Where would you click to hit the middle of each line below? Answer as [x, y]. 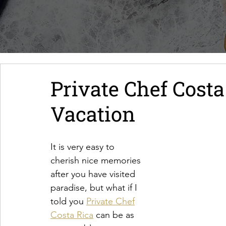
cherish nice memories [96, 160]
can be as [114, 215]
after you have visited [93, 174]
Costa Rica [72, 215]
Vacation [93, 114]
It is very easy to [82, 147]
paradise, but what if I [94, 188]
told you [68, 201]
